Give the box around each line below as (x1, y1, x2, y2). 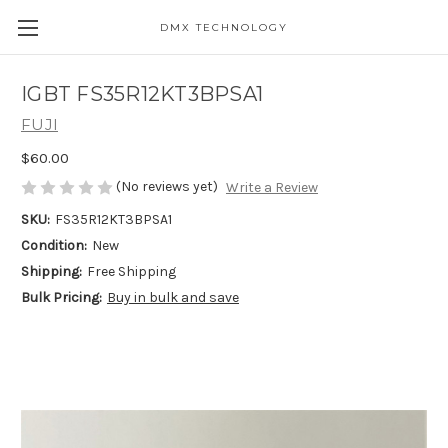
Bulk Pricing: (21, 289, 102, 307)
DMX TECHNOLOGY (159, 21, 288, 34)
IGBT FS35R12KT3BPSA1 (21, 82, 263, 107)
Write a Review (225, 179, 318, 197)
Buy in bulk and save (106, 289, 239, 307)
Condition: (21, 237, 87, 255)
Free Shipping (86, 263, 176, 281)
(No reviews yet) (116, 177, 218, 195)
